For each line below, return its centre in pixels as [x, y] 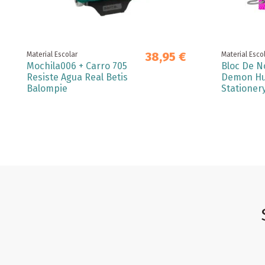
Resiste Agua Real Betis [77, 77]
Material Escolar [52, 54]
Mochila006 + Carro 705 [77, 66]
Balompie [47, 88]
